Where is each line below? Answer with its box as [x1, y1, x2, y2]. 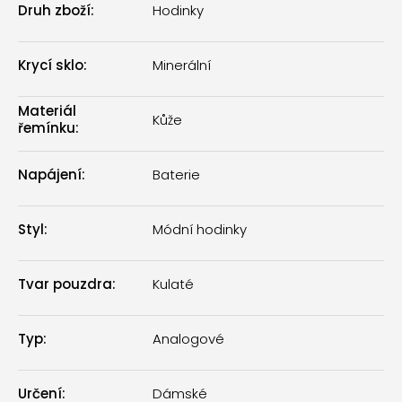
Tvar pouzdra [18, 274, 112, 293]
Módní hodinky [153, 219, 247, 239]
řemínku [18, 118, 75, 138]
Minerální [153, 55, 211, 74]
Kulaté [153, 274, 194, 293]
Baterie [153, 164, 200, 184]
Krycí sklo [18, 55, 83, 74]
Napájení [18, 164, 82, 184]
